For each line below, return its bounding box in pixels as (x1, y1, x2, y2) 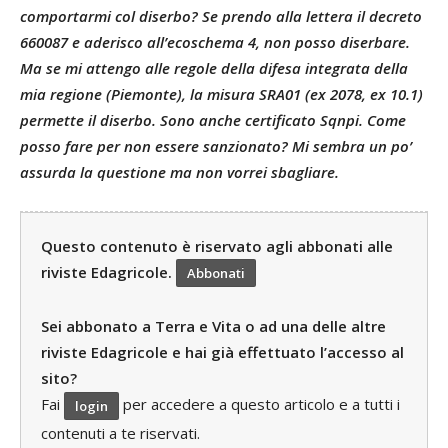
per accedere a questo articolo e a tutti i (119, 394, 400, 415)
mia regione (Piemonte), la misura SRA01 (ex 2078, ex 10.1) (20, 83, 423, 104)
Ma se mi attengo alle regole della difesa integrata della (20, 57, 408, 78)
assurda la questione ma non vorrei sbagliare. (20, 161, 339, 182)
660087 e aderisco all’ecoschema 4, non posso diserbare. (20, 31, 410, 52)
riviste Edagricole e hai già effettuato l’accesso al (41, 342, 404, 363)
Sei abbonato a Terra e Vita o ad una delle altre (41, 316, 386, 337)
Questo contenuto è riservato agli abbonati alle (41, 235, 393, 256)
